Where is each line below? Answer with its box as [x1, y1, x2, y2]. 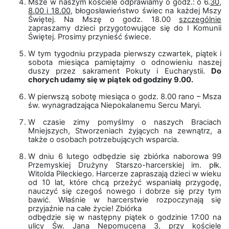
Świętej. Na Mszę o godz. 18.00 [28, 15, 179, 24]
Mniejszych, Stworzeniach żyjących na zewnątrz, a [28, 126, 221, 135]
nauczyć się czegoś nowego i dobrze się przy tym [28, 187, 221, 196]
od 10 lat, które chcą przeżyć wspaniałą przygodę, [28, 178, 221, 187]
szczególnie [179, 15, 221, 24]
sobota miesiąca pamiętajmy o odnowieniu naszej [28, 58, 221, 67]
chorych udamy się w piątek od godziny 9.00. [28, 75, 193, 84]
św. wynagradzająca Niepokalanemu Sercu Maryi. [28, 101, 201, 110]
